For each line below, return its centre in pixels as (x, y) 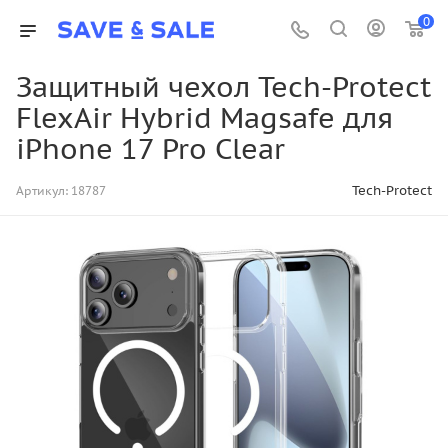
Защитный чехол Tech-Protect (223, 87)
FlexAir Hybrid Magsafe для (204, 118)
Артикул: (42, 190)
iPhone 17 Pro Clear (150, 149)
